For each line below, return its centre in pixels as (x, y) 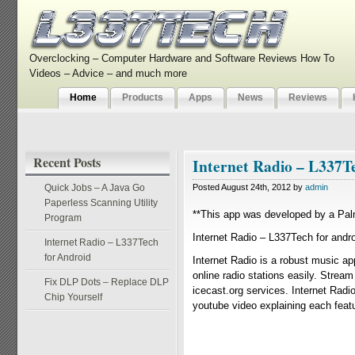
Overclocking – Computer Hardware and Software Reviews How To (182, 58)
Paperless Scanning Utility (101, 203)
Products (143, 97)
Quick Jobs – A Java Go (95, 188)
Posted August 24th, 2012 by (249, 187)
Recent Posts (67, 162)
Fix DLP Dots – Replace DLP (107, 282)
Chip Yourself (73, 297)
